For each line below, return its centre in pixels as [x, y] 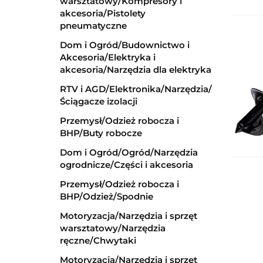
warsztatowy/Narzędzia [113, 228]
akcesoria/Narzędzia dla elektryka [136, 70]
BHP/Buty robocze [101, 133]
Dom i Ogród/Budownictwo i [125, 45]
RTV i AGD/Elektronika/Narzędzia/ [136, 89]
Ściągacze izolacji [99, 101]
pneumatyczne [93, 26]
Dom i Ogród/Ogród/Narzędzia [129, 152]
